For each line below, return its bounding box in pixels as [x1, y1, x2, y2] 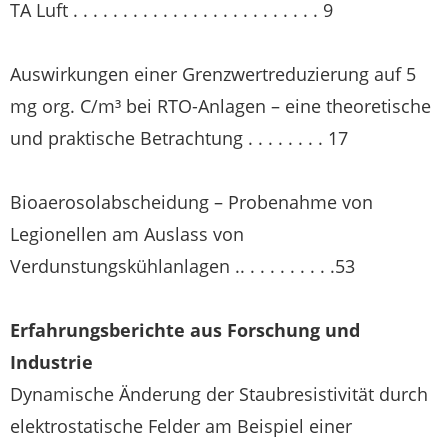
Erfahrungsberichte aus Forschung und [10, 318, 360, 342]
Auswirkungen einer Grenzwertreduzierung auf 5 [10, 62, 416, 86]
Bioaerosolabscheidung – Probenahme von [10, 190, 373, 214]
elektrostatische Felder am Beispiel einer [10, 414, 352, 438]
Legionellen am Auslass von [10, 222, 244, 246]
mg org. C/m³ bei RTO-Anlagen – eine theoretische [10, 94, 431, 118]
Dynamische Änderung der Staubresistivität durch [10, 382, 428, 406]
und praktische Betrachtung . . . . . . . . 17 [10, 126, 348, 150]
